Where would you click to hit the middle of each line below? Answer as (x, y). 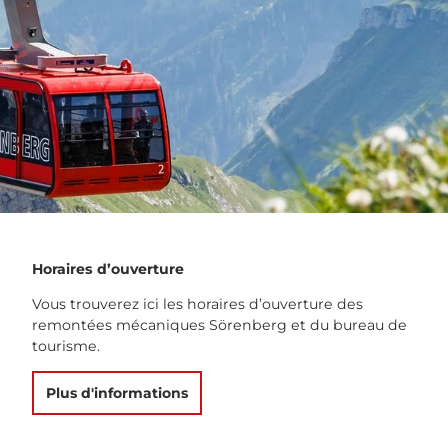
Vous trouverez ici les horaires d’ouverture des (197, 304)
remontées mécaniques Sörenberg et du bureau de (219, 325)
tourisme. (66, 346)
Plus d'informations (117, 393)
